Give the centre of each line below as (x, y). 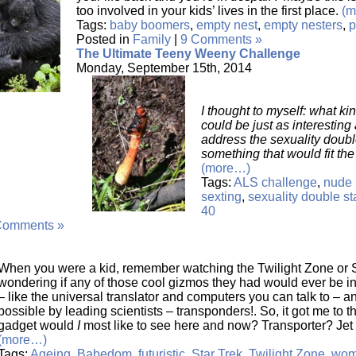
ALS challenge (275, 182)
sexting (221, 197)
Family (152, 39)
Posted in (104, 39)
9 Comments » (221, 39)
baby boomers (150, 25)
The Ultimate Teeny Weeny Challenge (188, 54)
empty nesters (303, 25)
